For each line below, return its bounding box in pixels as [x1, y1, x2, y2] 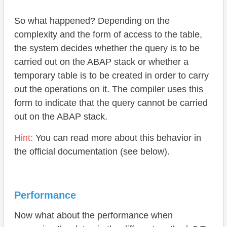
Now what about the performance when [14, 210, 173, 221]
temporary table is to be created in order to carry [14, 70, 209, 81]
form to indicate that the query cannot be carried [14, 98, 208, 108]
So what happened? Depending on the [14, 16, 170, 26]
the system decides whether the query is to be [14, 43, 200, 54]
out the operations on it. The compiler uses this [14, 84, 203, 95]
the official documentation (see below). [14, 146, 170, 157]
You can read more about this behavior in [33, 133, 201, 143]
